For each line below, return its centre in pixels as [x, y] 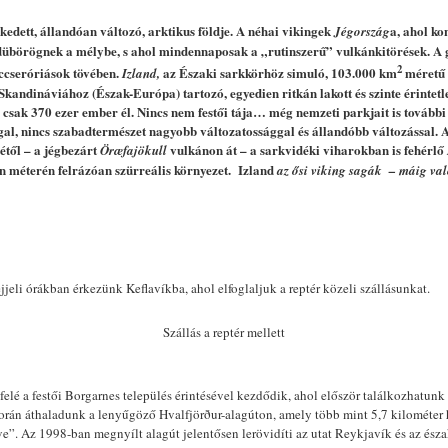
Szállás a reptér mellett [224, 331]
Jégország [362, 31]
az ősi [292, 169]
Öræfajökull [135, 149]
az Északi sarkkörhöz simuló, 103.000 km [278, 72]
